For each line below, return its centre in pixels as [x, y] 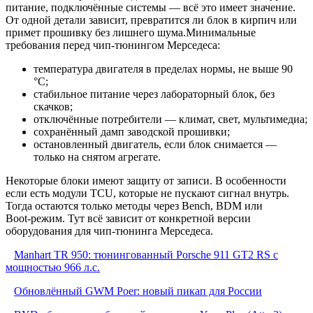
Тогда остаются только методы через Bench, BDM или [134, 206]
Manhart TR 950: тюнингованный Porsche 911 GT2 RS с [146, 255]
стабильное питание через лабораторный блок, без [154, 94]
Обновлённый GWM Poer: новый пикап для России [138, 291]
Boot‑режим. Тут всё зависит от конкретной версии [128, 219]
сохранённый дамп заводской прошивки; [132, 132]
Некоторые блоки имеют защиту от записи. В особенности [146, 181]
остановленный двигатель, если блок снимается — [155, 145]
